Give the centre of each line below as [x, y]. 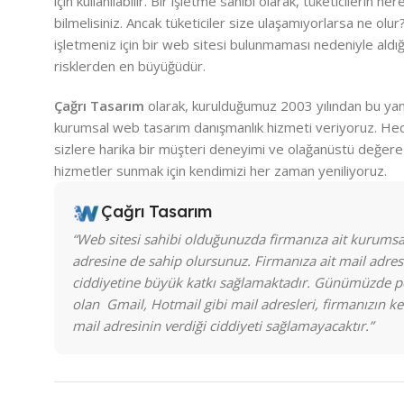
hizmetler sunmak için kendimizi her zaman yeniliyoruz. [220, 171]
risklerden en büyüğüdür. [130, 66]
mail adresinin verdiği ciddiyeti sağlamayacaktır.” [223, 326]
